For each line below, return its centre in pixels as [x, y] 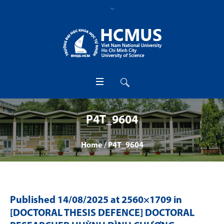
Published [34, 200]
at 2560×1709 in [145, 200]
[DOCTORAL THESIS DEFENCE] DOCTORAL [102, 213]
